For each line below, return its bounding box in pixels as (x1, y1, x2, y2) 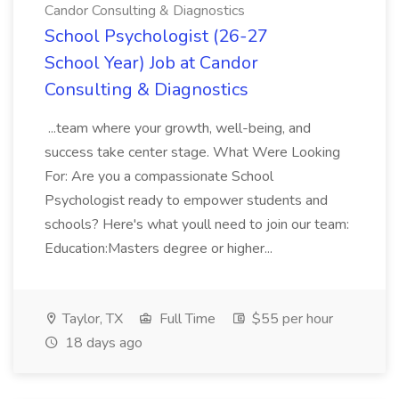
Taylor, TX (59, 309, 123, 329)
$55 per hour (248, 309, 333, 329)
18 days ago (61, 333, 142, 353)
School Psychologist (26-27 (45, 24, 268, 48)
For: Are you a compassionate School (45, 167, 273, 186)
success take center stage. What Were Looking (45, 142, 340, 162)
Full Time (156, 309, 216, 329)
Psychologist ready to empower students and (45, 191, 328, 210)
